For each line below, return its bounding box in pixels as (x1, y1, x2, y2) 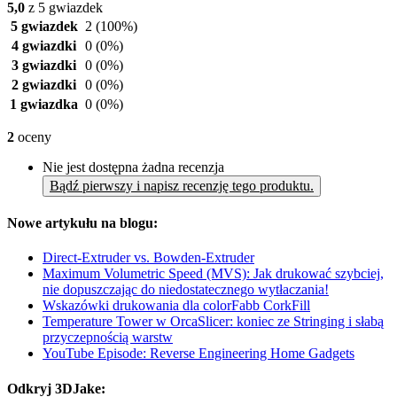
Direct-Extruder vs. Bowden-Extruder (43, 250, 254, 266)
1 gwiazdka (10, 96, 78, 112)
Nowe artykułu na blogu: (7, 215, 158, 231)
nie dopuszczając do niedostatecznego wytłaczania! (43, 282, 329, 298)
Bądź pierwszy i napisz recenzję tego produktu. (50, 177, 314, 193)
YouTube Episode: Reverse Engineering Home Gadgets (43, 346, 354, 362)
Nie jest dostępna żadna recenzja (43, 159, 224, 175)
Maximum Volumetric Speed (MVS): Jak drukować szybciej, (43, 266, 384, 282)
